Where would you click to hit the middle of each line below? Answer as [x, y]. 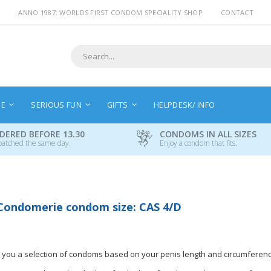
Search [82, 65]
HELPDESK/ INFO [184, 105]
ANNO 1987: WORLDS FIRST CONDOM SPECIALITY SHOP [111, 12]
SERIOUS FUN [56, 105]
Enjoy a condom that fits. [198, 143]
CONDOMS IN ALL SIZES [208, 134]
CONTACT [237, 12]
